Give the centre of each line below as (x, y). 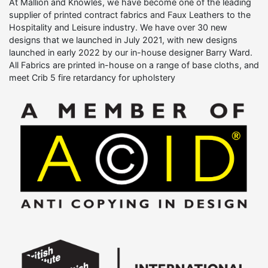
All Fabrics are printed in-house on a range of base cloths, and (134, 65)
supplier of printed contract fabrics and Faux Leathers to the (130, 14)
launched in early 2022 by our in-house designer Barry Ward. (131, 52)
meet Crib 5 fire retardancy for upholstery (92, 77)
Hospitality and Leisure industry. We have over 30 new (118, 27)
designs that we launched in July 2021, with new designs (123, 39)
